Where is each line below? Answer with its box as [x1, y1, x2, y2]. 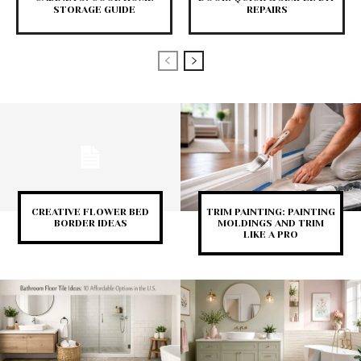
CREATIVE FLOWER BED [31, 206, 149, 218]
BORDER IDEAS [53, 218, 127, 230]
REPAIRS [246, 4, 288, 16]
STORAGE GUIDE [53, 4, 135, 16]
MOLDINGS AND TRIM [218, 218, 324, 230]
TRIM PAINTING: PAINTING [206, 206, 335, 218]
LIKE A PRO [243, 229, 298, 241]
